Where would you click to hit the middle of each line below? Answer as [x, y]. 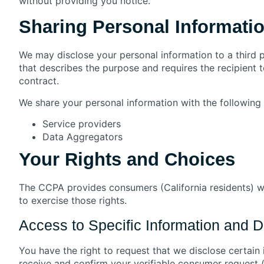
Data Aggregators [82, 137]
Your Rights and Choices [127, 160]
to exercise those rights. [73, 201]
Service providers [82, 124]
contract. [39, 81]
